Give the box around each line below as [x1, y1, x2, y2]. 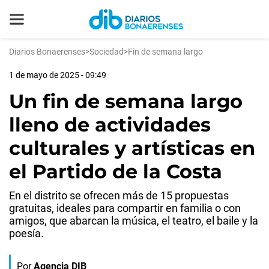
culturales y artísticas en [9, 136, 255, 160]
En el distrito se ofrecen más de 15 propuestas [9, 189, 229, 202]
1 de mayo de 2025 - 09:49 [9, 70, 106, 80]
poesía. [9, 227, 44, 240]
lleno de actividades [9, 113, 211, 136]
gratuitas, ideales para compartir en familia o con [9, 202, 241, 214]
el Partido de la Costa [9, 160, 222, 183]
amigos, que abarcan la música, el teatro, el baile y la [9, 214, 258, 227]
